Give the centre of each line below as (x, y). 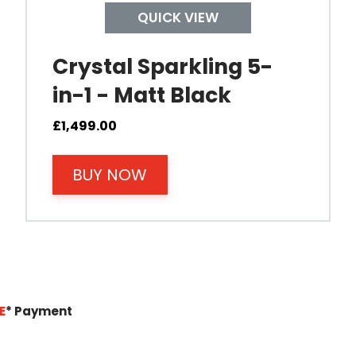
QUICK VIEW (178, 17)
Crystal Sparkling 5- (163, 66)
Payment (43, 311)
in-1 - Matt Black (142, 95)
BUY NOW (110, 174)
